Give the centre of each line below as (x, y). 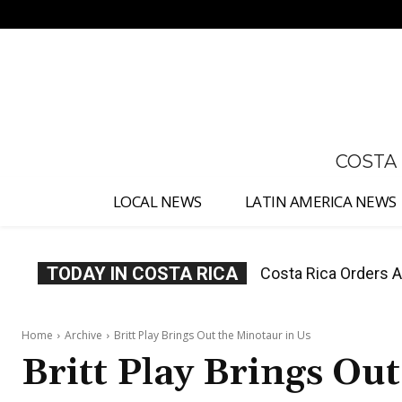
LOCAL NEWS (157, 202)
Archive (83, 336)
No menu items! (94, 15)
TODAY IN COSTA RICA (142, 274)
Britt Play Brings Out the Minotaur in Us (212, 336)
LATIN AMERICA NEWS (320, 202)
